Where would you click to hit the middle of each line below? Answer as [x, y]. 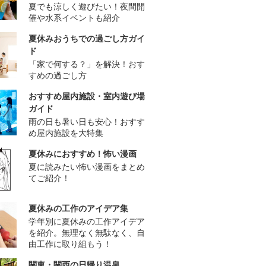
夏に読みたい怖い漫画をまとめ [87, 167]
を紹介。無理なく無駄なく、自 [87, 233]
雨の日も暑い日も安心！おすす [87, 122]
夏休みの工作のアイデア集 [78, 208]
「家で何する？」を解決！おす [87, 64]
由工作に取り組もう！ [70, 244]
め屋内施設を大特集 [66, 133]
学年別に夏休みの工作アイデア [87, 221]
